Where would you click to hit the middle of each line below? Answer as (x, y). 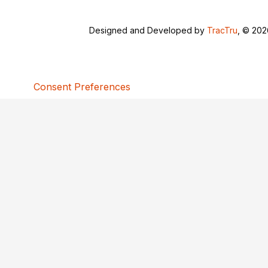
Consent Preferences (82, 87)
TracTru (223, 30)
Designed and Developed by (148, 30)
